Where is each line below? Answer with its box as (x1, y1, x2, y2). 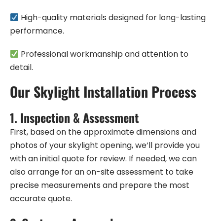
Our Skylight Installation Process (10, 81, 196, 102)
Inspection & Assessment (20, 109, 139, 127)
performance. (10, 25, 64, 37)
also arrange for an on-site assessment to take (10, 166, 193, 178)
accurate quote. (10, 193, 72, 205)
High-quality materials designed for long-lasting (19, 12, 206, 24)
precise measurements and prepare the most (10, 180, 189, 191)
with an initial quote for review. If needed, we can (10, 153, 197, 165)
